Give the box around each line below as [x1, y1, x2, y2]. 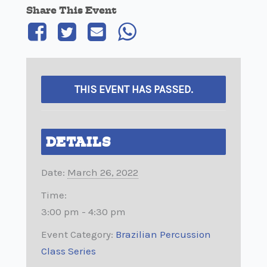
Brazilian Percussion [116, 228, 212, 240]
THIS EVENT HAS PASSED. [74, 82, 193, 96]
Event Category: [41, 228, 114, 240]
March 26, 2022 [67, 166, 139, 178]
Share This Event [26, 3, 117, 17]
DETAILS [46, 132, 111, 151]
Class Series [41, 244, 97, 257]
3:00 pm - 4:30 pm [41, 205, 126, 218]
